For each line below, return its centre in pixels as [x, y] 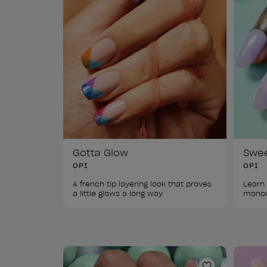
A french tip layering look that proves [143, 184]
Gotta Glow [100, 152]
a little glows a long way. [120, 193]
